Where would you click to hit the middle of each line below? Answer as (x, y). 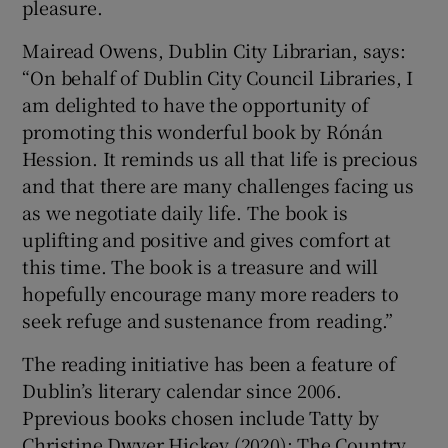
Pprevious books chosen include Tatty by (200, 416)
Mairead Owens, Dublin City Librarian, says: (214, 49)
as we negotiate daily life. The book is (185, 211)
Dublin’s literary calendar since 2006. (182, 389)
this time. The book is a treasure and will (200, 265)
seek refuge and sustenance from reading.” (208, 319)
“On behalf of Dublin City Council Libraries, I (218, 76)
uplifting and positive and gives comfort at (206, 238)
